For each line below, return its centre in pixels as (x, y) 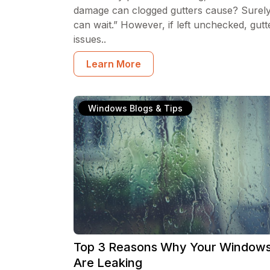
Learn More (114, 64)
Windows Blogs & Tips (135, 108)
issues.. (90, 39)
